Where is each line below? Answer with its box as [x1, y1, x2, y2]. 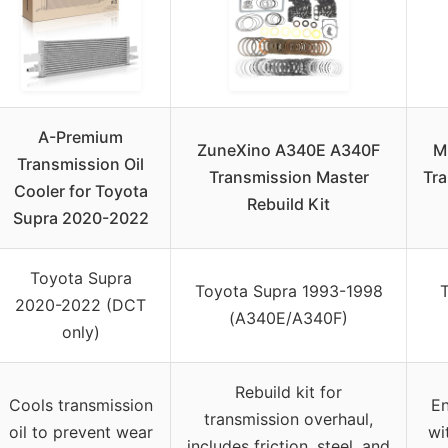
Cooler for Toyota [13, 181, 148, 202]
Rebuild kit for [235, 382, 342, 403]
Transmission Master [208, 167, 369, 188]
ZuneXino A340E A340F [197, 140, 380, 161]
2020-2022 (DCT [15, 295, 146, 316]
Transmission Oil [17, 154, 144, 175]
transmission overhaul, [204, 409, 373, 430]
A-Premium [38, 127, 123, 148]
